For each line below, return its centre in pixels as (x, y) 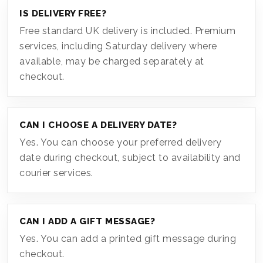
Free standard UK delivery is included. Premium (127, 31)
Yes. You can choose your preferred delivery (121, 142)
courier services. (56, 173)
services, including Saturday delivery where (118, 46)
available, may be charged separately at (112, 61)
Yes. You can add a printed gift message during (128, 238)
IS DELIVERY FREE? (63, 13)
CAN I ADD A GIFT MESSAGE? (87, 221)
